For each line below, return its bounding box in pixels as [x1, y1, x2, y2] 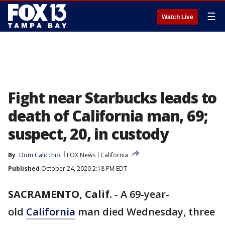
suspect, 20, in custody [8, 124, 168, 144]
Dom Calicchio [19, 151, 60, 159]
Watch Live [162, 14, 193, 21]
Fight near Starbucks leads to [8, 87, 217, 108]
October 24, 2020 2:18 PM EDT [40, 164, 127, 173]
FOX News [67, 151, 95, 159]
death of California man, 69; [8, 105, 207, 126]
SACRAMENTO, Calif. [8, 187, 112, 201]
